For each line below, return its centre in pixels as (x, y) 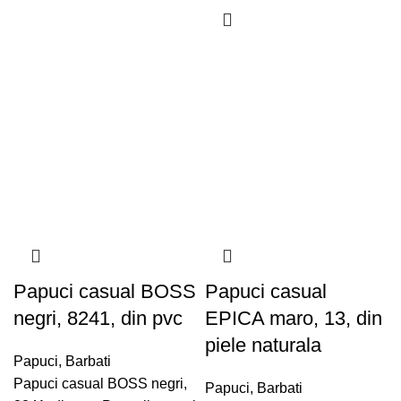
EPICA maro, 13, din (294, 318)
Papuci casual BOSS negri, (100, 383)
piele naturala (263, 345)
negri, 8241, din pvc (98, 318)
